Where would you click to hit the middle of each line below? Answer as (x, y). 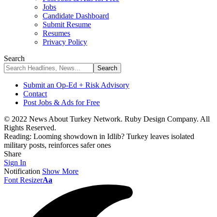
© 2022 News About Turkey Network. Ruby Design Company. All (107, 119)
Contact (35, 94)
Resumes (56, 33)
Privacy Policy (65, 42)
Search (14, 58)
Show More (60, 171)
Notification (22, 171)
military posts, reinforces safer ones (57, 145)
